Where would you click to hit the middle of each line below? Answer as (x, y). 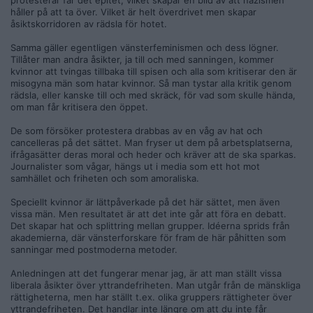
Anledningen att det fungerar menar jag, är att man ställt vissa (146, 273)
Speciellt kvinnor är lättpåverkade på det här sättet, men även (145, 202)
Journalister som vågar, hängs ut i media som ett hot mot (135, 166)
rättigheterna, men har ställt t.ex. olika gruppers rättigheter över (151, 297)
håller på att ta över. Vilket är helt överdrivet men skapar (133, 12)
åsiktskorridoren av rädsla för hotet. (89, 24)
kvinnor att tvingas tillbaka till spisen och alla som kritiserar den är (154, 71)
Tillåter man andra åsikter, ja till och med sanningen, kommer (142, 59)
